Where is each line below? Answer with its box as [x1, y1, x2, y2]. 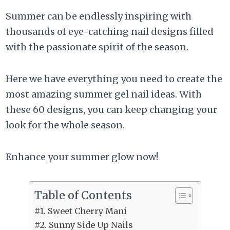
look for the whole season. [6, 119, 125, 131]
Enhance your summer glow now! [6, 151, 159, 163]
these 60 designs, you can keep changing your [6, 104, 218, 116]
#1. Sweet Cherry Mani [34, 206, 127, 217]
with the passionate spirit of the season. [6, 41, 189, 53]
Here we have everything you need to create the [6, 73, 223, 85]
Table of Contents [34, 188, 132, 202]
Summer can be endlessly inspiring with [6, 10, 192, 23]
